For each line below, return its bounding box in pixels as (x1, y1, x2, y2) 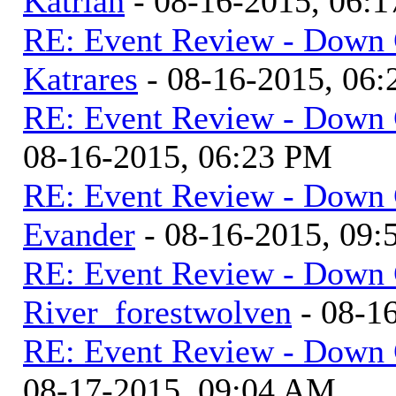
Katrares (23, 60, 138, 97)
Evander (23, 216, 135, 253)
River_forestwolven (23, 293, 292, 331)
